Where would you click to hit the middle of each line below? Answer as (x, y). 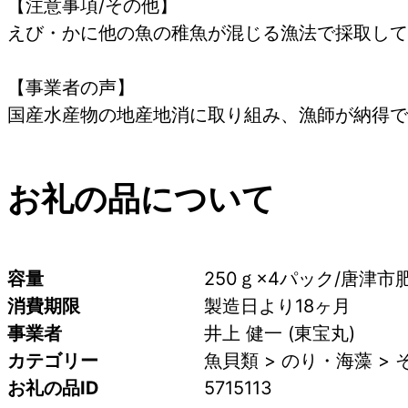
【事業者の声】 (71, 87)
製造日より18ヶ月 (277, 306)
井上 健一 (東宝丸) (280, 333)
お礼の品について (141, 198)
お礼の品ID (53, 388)
